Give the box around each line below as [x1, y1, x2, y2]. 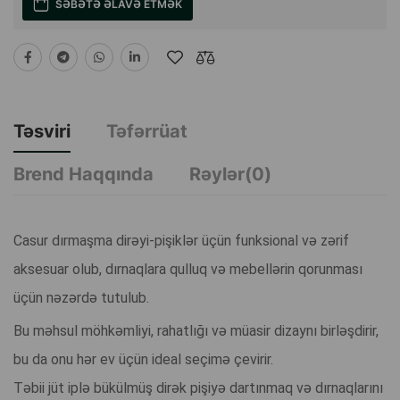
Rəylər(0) [189, 163, 271, 186]
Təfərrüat [106, 121, 187, 143]
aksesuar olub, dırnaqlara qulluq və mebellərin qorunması [13, 261, 362, 279]
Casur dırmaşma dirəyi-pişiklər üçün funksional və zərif [13, 232, 349, 250]
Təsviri [13, 121, 71, 143]
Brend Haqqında [13, 163, 154, 186]
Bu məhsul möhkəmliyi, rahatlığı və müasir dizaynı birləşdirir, [13, 322, 379, 340]
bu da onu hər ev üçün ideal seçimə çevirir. [13, 351, 273, 369]
